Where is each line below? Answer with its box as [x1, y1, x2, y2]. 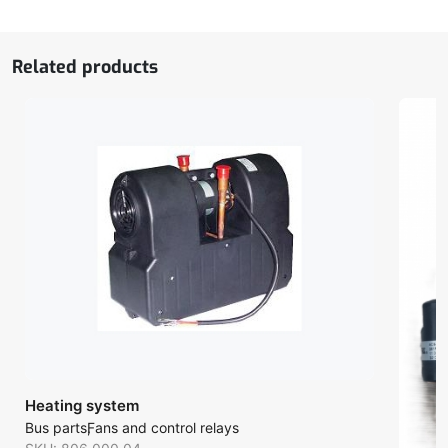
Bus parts [24, 418, 87, 436]
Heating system [24, 395, 139, 415]
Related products [12, 55, 158, 79]
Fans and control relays [86, 418, 239, 436]
